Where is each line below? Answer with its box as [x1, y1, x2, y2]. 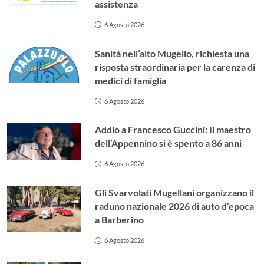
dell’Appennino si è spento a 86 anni [95, 137, 242, 149]
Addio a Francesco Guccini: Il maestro [95, 124, 252, 136]
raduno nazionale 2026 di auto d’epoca [95, 200, 255, 212]
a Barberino [95, 214, 144, 226]
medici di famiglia [95, 74, 167, 86]
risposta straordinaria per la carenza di [95, 61, 256, 72]
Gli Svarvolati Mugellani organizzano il [95, 187, 255, 199]
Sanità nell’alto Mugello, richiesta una [95, 47, 250, 59]
